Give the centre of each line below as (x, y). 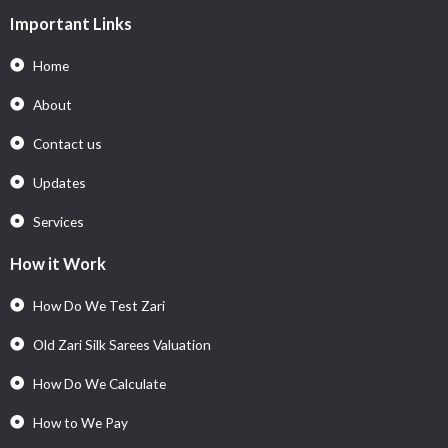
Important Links (71, 23)
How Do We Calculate (99, 383)
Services (58, 221)
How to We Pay (80, 422)
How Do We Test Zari (98, 305)
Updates (59, 182)
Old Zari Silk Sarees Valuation (121, 344)
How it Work (58, 263)
